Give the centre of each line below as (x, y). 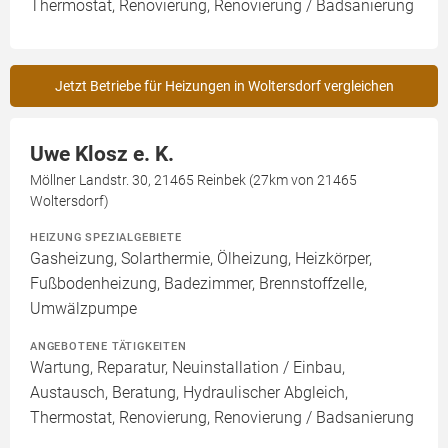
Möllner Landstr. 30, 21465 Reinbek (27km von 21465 (193, 180)
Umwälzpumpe (83, 309)
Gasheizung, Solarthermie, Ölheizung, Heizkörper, (201, 259)
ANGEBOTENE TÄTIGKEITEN (108, 346)
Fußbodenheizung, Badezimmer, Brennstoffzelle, (198, 284)
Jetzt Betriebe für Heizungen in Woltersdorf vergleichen (224, 86)
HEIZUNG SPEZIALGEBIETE (106, 237)
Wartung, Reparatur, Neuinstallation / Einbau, (187, 368)
